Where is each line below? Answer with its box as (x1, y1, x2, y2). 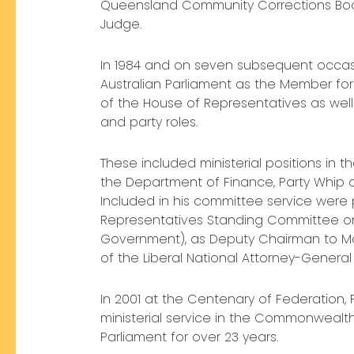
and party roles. (100, 113, 198, 132)
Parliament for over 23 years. (100, 328, 278, 347)
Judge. (100, 15, 141, 34)
